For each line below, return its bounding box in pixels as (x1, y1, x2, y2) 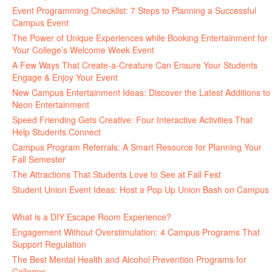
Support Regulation (12, 238, 86, 250)
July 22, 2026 (92, 98, 143, 110)
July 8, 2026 (68, 153, 115, 165)
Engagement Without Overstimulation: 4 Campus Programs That (12, 226, 260, 238)
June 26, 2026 (174, 211, 229, 223)
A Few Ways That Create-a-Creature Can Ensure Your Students (12, 59, 257, 71)
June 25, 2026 (89, 238, 144, 250)
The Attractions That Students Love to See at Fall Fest (12, 168, 221, 180)
